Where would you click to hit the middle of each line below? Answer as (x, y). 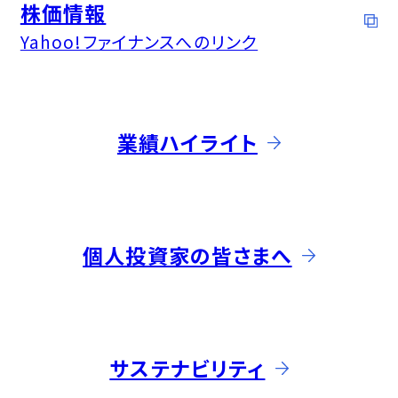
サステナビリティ (187, 369)
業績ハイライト (187, 142)
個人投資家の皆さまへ (187, 256)
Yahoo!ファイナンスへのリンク (139, 41)
